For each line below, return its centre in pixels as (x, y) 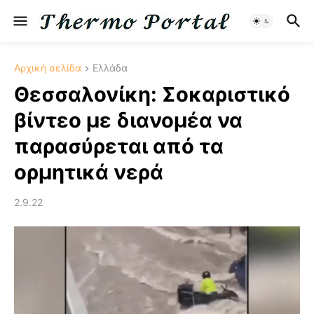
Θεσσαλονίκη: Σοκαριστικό (152, 95)
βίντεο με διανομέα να (128, 121)
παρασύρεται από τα (119, 146)
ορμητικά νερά (89, 172)
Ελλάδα (110, 68)
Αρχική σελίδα (48, 68)
